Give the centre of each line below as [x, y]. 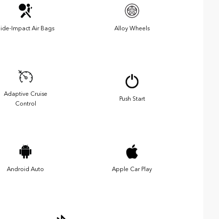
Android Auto [25, 169]
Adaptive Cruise [25, 94]
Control [25, 103]
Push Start [132, 99]
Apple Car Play [132, 169]
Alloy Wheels [132, 28]
